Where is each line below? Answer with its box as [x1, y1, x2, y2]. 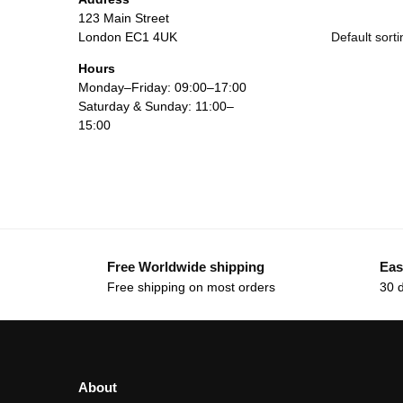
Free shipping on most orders [107, 279, 275, 294]
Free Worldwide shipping [107, 259, 264, 275]
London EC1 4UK [78, 30, 177, 45]
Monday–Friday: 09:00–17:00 [78, 80, 246, 95]
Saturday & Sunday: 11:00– [78, 99, 234, 114]
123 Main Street [78, 11, 169, 26]
